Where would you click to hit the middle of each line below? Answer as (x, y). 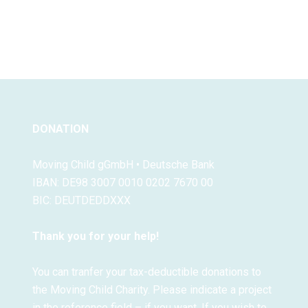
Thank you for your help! (95, 236)
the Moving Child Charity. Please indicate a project (152, 290)
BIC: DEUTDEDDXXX (81, 201)
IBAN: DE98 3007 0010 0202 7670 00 (122, 183)
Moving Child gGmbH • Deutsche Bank (123, 165)
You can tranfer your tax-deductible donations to (146, 272)
